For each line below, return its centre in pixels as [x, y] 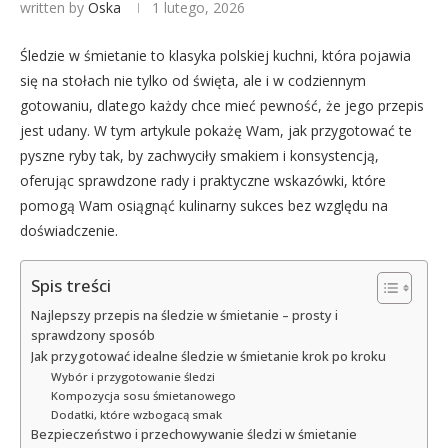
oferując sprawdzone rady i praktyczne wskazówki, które [203, 180]
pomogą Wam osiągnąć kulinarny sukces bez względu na [204, 205]
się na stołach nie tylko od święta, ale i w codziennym [193, 80]
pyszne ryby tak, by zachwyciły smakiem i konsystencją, [199, 155]
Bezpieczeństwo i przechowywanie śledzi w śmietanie [194, 434]
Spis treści [71, 286]
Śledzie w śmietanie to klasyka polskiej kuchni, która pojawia [215, 55]
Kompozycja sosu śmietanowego [143, 395]
